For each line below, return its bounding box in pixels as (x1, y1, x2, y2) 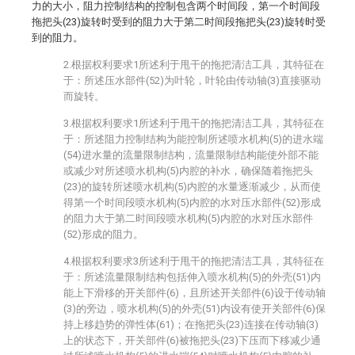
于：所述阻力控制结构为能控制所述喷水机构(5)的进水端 (63, 133, 323, 145)
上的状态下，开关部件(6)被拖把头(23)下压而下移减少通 (63, 334, 321, 346)
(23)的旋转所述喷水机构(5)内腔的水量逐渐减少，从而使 (63, 181, 321, 193)
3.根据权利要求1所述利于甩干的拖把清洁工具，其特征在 (63, 117, 324, 129)
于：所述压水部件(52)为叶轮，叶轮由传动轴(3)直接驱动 (63, 74, 321, 86)
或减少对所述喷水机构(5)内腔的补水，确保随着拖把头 (63, 165, 313, 177)
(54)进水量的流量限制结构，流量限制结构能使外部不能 (63, 149, 319, 161)
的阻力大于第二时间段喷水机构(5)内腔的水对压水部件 (63, 212, 313, 224)
